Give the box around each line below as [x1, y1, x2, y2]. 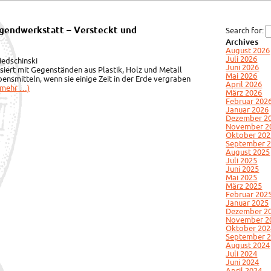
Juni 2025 [226, 165, 260, 173]
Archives [226, 38, 259, 46]
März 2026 [226, 88, 263, 97]
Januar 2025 [226, 198, 269, 207]
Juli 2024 [226, 249, 258, 258]
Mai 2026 [226, 71, 258, 80]
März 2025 [226, 181, 263, 190]
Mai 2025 [226, 173, 258, 181]
